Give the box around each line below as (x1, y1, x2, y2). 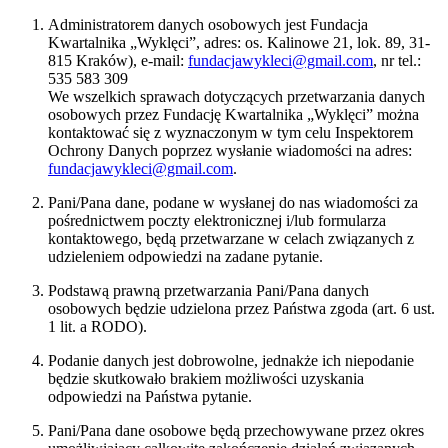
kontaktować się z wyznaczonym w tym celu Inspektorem (48, 124, 413, 142)
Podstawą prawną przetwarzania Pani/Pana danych (48, 282, 369, 300)
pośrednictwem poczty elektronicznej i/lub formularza (48, 212, 386, 230)
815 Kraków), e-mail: (48, 52, 188, 70)
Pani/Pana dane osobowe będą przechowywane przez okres (48, 422, 424, 440)
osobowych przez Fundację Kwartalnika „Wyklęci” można (48, 106, 419, 124)
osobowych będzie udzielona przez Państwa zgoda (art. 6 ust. (48, 300, 435, 318)
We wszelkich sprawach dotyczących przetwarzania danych (48, 88, 425, 106)
